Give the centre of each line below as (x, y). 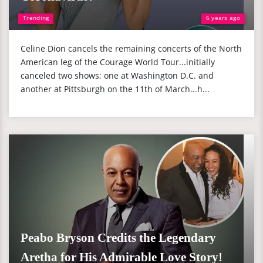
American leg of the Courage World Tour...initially (118, 62)
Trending (36, 18)
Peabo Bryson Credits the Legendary (118, 238)
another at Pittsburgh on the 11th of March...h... (115, 89)
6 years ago (223, 18)
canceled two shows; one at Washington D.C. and (117, 75)
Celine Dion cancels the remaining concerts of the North (131, 48)
